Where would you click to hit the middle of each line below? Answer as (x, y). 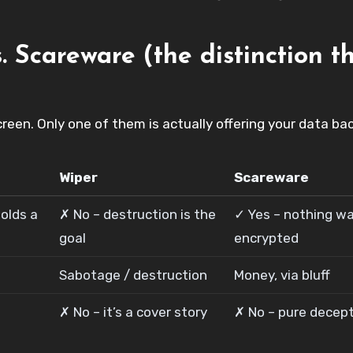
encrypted (267, 238)
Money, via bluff (282, 275)
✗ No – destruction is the (138, 214)
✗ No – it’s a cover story (134, 312)
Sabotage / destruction (134, 275)
